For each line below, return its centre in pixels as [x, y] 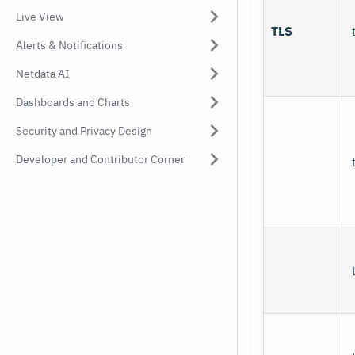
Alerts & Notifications [69, 45]
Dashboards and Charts [73, 102]
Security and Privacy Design [84, 131]
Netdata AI [43, 74]
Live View [40, 17]
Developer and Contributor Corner [100, 159]
